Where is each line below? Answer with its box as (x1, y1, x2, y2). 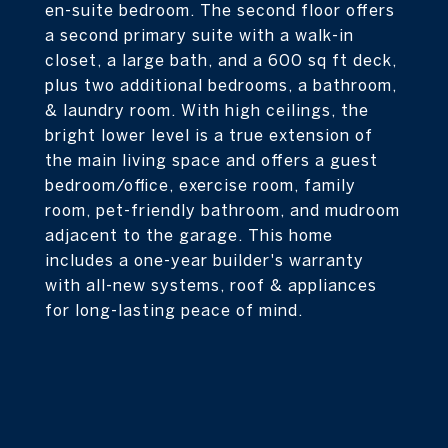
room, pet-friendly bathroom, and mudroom (45, 201, 400, 219)
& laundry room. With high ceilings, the (45, 101, 369, 119)
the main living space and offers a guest (45, 151, 378, 169)
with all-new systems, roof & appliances (45, 276, 377, 294)
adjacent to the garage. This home (45, 226, 333, 244)
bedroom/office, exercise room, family (45, 176, 356, 194)
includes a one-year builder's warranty (45, 251, 364, 269)
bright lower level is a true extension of (45, 126, 373, 144)
